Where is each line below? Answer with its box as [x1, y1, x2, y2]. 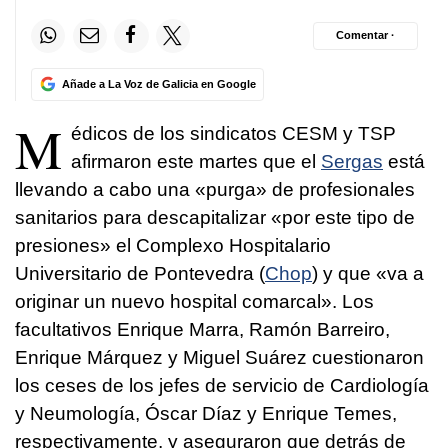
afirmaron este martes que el [71, 150, 321, 172]
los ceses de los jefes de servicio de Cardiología [15, 374, 429, 396]
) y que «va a [312, 262, 424, 284]
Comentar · [336, 29, 395, 42]
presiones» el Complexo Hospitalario [15, 234, 331, 256]
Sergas [321, 150, 383, 172]
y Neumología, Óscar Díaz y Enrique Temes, [15, 402, 397, 424]
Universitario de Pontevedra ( [15, 262, 265, 284]
